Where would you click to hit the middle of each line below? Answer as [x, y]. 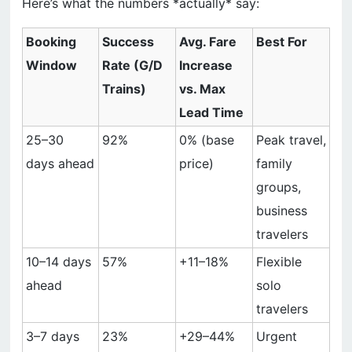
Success [128, 42]
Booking [51, 42]
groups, [279, 187]
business [282, 211]
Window [51, 66]
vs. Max [202, 89]
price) [196, 164]
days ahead [60, 164]
